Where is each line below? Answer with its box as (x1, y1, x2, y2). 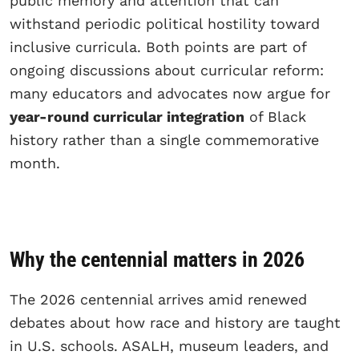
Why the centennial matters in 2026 (10, 248, 305, 272)
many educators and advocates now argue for (10, 84, 330, 102)
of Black (244, 107, 306, 125)
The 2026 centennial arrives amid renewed (10, 291, 307, 309)
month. (10, 154, 65, 171)
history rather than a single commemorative (10, 131, 319, 148)
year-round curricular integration (10, 107, 244, 125)
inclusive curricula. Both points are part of (10, 38, 306, 55)
